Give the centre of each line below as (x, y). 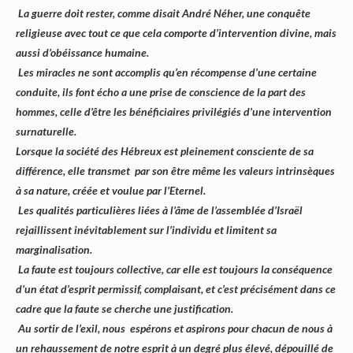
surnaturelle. (46, 132)
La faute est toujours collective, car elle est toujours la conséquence (174, 269)
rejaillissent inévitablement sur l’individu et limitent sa (146, 230)
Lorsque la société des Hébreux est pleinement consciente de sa (165, 151)
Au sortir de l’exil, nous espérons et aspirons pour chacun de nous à (174, 329)
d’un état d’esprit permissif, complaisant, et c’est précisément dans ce (176, 289)
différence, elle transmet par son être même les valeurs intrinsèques (175, 171)
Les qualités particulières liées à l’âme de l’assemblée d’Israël (159, 210)
